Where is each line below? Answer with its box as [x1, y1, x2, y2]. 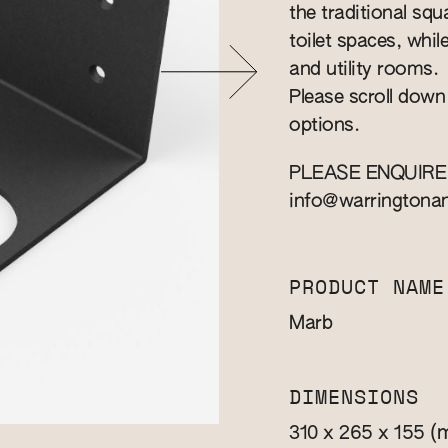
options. [289, 116, 359, 135]
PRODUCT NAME [289, 278, 445, 298]
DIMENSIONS [289, 388, 419, 408]
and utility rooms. [289, 60, 438, 79]
